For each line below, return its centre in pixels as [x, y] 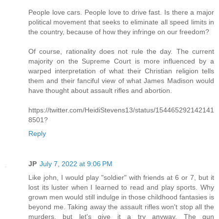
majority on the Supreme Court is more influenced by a [121, 61]
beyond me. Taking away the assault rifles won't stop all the [121, 207]
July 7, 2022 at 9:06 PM [76, 164]
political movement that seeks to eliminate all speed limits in [121, 22]
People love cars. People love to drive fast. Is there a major [121, 12]
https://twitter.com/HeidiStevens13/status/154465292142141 [121, 110]
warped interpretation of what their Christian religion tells [121, 71]
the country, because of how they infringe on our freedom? [119, 32]
